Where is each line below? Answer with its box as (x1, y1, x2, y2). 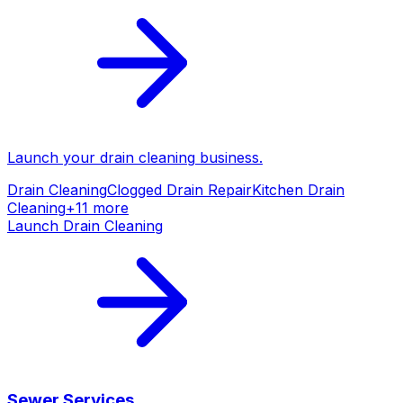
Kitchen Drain (252, 180, 345, 199)
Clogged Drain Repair (107, 180, 252, 199)
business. (195, 148, 263, 166)
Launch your (7, 148, 100, 166)
